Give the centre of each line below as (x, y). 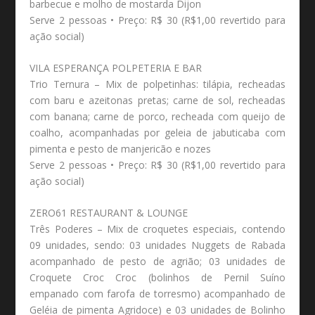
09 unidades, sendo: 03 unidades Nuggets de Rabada (157, 245)
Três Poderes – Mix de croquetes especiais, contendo (157, 229)
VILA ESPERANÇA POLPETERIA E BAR (116, 67)
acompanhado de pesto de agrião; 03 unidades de (157, 262)
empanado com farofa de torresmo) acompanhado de (157, 294)
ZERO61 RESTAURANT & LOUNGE (109, 213)
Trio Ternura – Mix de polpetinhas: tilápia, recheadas (157, 84)
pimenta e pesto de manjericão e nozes (121, 148)
